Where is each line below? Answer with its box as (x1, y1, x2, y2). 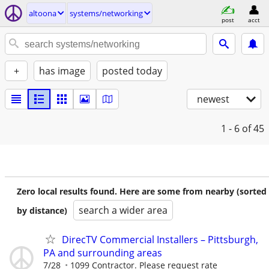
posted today (102, 64, 162, 77)
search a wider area (79, 204, 168, 217)
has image (39, 64, 85, 77)
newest (197, 92, 229, 106)
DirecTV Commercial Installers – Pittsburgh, (62, 233, 258, 246)
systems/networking (70, 8, 143, 19)
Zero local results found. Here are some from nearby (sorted (17, 186, 267, 197)
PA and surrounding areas (43, 246, 162, 259)
